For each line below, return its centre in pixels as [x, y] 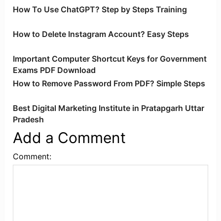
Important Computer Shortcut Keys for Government [110, 58]
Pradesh [29, 119]
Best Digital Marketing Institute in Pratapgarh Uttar [109, 108]
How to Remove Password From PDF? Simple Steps [109, 83]
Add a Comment [70, 137]
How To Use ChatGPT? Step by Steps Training [100, 9]
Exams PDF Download [55, 70]
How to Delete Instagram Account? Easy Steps [101, 34]
